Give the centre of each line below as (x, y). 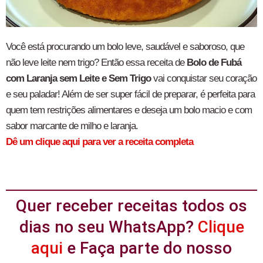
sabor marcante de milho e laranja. (72, 126)
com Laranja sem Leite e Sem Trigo (78, 78)
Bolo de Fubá (214, 62)
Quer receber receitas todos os (131, 205)
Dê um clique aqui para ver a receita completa (100, 141)
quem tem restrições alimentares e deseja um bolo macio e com (129, 110)
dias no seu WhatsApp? (108, 227)
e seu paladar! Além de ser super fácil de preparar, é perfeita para (130, 94)
